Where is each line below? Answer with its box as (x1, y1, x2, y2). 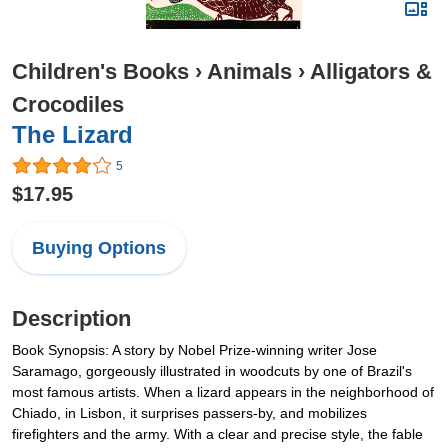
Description (12, 306, 131, 332)
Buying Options (32, 238, 166, 259)
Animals (207, 59, 292, 84)
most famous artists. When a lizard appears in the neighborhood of (12, 384, 434, 401)
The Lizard (12, 121, 133, 148)
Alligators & (310, 59, 432, 84)
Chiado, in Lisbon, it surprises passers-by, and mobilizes (12, 405, 367, 422)
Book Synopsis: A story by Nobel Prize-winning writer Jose (12, 342, 377, 359)
